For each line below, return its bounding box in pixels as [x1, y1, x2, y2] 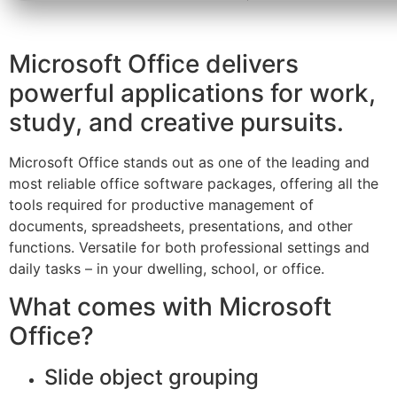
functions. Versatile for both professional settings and [9, 238, 370, 257]
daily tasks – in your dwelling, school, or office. [9, 260, 324, 278]
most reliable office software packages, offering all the [9, 175, 378, 193]
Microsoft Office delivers [9, 49, 299, 80]
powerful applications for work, [9, 78, 376, 109]
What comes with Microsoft [9, 291, 331, 322]
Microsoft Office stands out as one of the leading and [9, 153, 370, 172]
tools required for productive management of [9, 196, 314, 214]
